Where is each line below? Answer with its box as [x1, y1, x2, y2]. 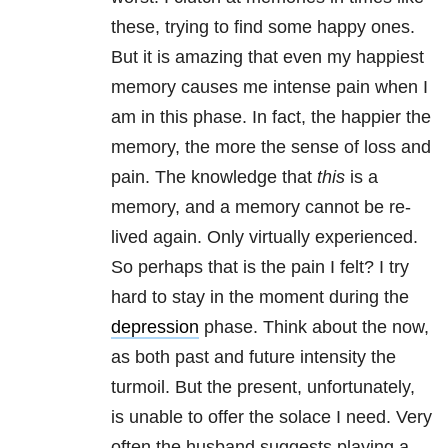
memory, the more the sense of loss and [111, 137, 431, 158]
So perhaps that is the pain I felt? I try [111, 257, 409, 278]
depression [111, 317, 199, 338]
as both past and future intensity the [111, 347, 396, 368]
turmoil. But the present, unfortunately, [111, 377, 415, 398]
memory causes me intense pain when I [111, 77, 428, 98]
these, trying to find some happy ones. [111, 17, 415, 38]
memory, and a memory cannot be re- [111, 197, 411, 218]
